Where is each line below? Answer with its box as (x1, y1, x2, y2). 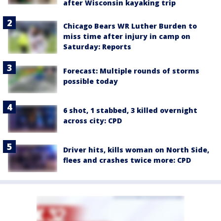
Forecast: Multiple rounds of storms (63, 66, 199, 75)
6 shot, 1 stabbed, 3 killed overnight (63, 105, 197, 115)
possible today (63, 76, 118, 86)
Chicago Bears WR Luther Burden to (63, 21, 197, 31)
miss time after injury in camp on (63, 32, 190, 41)
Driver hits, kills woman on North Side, (63, 145, 209, 154)
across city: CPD (63, 115, 122, 125)
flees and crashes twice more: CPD (63, 155, 191, 165)
